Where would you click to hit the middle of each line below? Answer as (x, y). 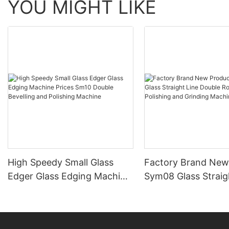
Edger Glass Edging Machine (69, 176)
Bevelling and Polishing (57, 204)
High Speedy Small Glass (61, 163)
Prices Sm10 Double (50, 190)
